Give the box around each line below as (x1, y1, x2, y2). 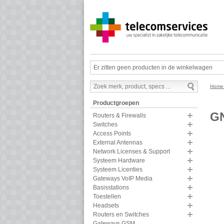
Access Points (93, 130, 131, 137)
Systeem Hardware (93, 157, 145, 164)
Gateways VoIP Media (93, 175, 152, 182)
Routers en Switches (93, 211, 149, 218)
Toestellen (93, 193, 121, 200)
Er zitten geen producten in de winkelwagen (93, 64, 212, 71)
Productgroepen (93, 99, 139, 107)
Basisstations (93, 184, 129, 191)
